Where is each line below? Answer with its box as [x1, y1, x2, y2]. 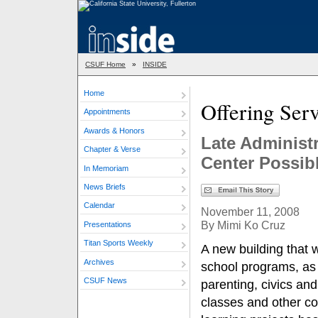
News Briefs [84, 182, 126, 191]
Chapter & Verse [84, 145, 141, 154]
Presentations [84, 219, 131, 229]
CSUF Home [85, 60, 126, 68]
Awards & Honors [84, 126, 145, 135]
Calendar [84, 201, 115, 210]
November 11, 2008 [201, 205, 300, 218]
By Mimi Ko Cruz [201, 219, 285, 231]
